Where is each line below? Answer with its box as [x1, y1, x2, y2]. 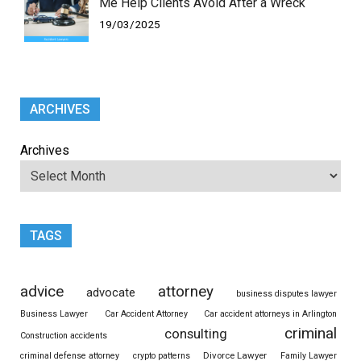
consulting [164, 326, 227, 342]
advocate [86, 285, 135, 301]
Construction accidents [20, 330, 107, 342]
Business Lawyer [20, 309, 88, 320]
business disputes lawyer [236, 288, 337, 300]
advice [20, 282, 64, 301]
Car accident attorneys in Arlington [204, 309, 337, 320]
